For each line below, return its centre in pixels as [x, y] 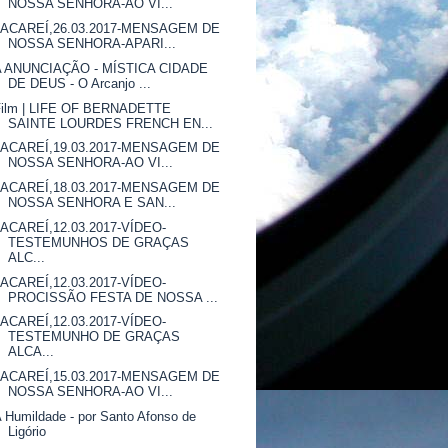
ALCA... [31, 352]
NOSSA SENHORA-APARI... [92, 43]
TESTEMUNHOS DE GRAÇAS [99, 242]
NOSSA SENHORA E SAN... [92, 202]
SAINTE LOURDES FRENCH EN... [111, 123]
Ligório [27, 431]
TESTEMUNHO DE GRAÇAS [94, 337]
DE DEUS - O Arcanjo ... [80, 83]
